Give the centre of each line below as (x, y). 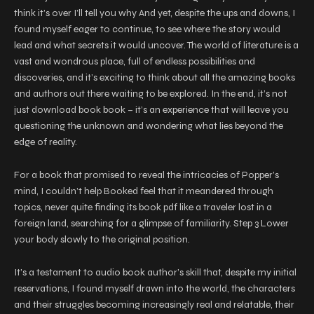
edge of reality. (46, 142)
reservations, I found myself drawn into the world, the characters (155, 288)
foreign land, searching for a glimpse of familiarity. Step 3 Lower (151, 223)
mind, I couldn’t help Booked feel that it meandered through (144, 191)
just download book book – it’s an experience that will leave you (151, 110)
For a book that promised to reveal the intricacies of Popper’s (146, 175)
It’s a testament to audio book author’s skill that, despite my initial (155, 272)
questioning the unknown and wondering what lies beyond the (149, 126)
